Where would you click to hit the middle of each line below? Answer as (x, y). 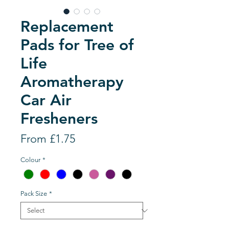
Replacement (67, 27)
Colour (30, 160)
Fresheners (59, 119)
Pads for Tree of (77, 45)
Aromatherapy (72, 82)
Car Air (46, 100)
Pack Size (34, 194)
